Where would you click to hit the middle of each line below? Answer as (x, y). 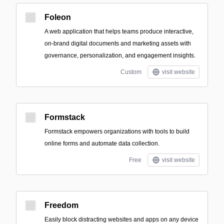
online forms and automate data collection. (102, 143)
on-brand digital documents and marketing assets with (118, 43)
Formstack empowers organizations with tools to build (117, 131)
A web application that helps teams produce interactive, (119, 31)
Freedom (61, 205)
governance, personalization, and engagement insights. (120, 55)
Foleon (58, 17)
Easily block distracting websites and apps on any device (121, 219)
